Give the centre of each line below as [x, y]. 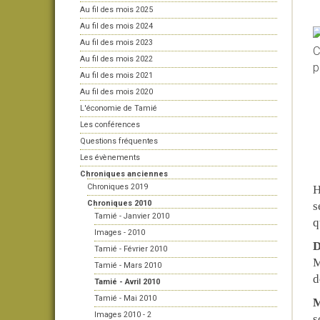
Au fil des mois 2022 [116, 59]
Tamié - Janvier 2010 [132, 216]
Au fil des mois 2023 [116, 42]
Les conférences [110, 125]
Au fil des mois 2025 [116, 10]
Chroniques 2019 [117, 187]
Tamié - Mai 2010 [125, 298]
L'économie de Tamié [119, 108]
